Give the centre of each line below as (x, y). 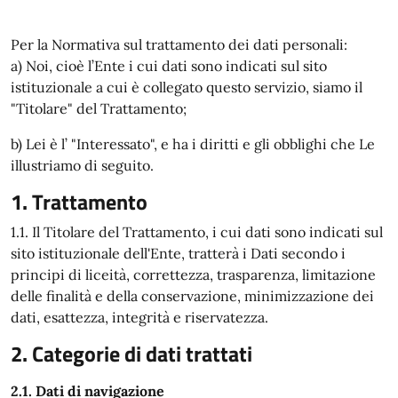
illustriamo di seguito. (82, 165)
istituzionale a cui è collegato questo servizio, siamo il (187, 87)
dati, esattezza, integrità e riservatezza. (139, 317)
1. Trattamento (79, 202)
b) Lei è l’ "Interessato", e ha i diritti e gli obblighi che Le (193, 144)
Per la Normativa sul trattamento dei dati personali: (179, 44)
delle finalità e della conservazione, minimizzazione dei (192, 296)
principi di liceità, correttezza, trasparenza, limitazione (193, 275)
